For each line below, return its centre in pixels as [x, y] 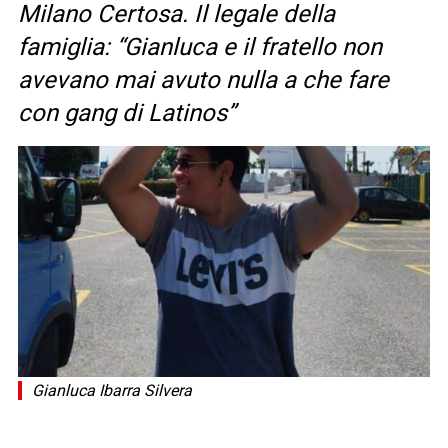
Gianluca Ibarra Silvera [112, 391]
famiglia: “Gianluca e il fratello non [200, 47]
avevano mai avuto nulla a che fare [203, 80]
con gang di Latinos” [127, 113]
